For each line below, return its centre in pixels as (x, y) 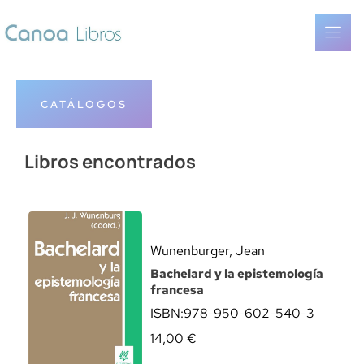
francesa (177, 290)
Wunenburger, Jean (208, 251)
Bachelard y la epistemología (237, 274)
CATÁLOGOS (84, 104)
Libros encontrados (110, 162)
